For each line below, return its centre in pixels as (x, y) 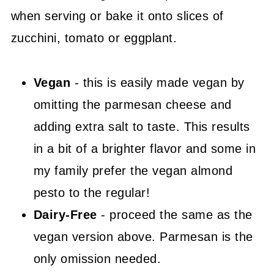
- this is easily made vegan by (159, 83)
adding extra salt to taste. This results (142, 127)
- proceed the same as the (175, 215)
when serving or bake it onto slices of (117, 16)
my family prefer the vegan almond (133, 171)
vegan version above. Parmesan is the (143, 237)
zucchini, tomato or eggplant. (94, 38)
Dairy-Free (65, 215)
